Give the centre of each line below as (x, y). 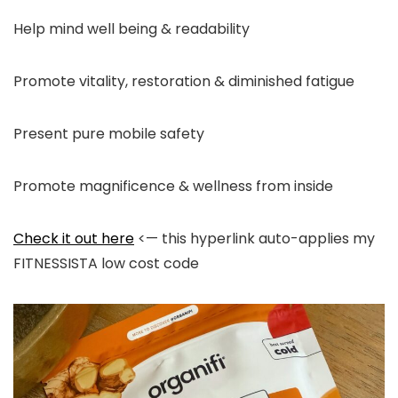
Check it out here (74, 239)
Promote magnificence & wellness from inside (173, 187)
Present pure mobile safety (109, 134)
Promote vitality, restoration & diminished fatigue (184, 82)
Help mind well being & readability (131, 29)
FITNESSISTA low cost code (106, 264)
